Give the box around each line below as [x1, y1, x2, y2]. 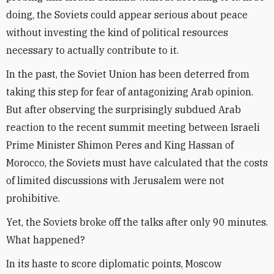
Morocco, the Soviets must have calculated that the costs [6, 157, 268, 169]
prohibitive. [6, 192, 60, 204]
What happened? [6, 234, 85, 246]
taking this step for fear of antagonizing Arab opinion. [6, 86, 253, 98]
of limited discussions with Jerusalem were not [6, 174, 224, 187]
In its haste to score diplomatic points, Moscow [6, 257, 221, 270]
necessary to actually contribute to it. [6, 44, 179, 56]
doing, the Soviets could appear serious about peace [6, 9, 248, 21]
